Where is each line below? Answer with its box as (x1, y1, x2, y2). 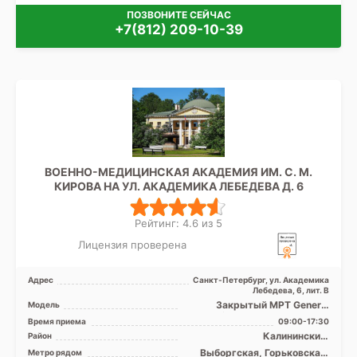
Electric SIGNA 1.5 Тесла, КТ (195, 310, 329, 323)
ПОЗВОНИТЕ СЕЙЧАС (126, 9, 231, 22)
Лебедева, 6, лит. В (253, 285, 329, 296)
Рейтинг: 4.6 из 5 (135, 216, 222, 229)
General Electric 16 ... (320, 321, 329, 334)
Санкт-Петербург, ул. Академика (193, 275, 329, 285)
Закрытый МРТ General (216, 299, 329, 312)
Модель (28, 300, 60, 310)
